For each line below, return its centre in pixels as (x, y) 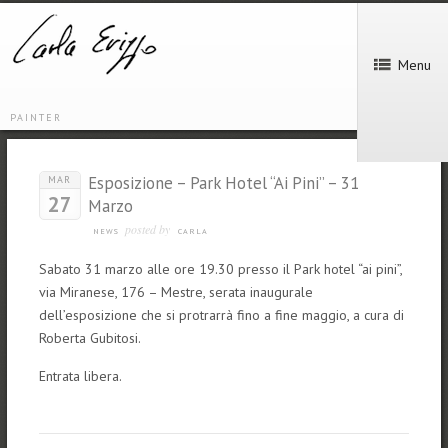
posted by (146, 228)
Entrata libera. (80, 375)
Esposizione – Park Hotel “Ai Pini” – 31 (223, 182)
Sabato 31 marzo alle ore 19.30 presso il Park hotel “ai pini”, (220, 268)
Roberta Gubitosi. (89, 337)
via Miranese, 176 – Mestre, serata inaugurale (175, 291)
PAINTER (36, 117)
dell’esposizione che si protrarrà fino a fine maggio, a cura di (221, 314)
